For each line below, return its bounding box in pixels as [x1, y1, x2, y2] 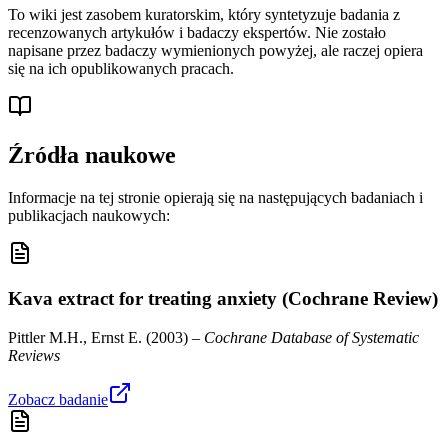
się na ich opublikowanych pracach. [8, 60, 234, 78]
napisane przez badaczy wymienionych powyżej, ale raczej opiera [8, 42, 423, 60]
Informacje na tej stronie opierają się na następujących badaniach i [8, 189, 423, 207]
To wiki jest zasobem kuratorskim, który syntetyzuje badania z [8, 6, 400, 24]
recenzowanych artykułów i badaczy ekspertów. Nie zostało [8, 24, 386, 42]
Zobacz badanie [8, 390, 108, 408]
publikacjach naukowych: [8, 207, 170, 225]
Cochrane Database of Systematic [204, 328, 419, 346]
